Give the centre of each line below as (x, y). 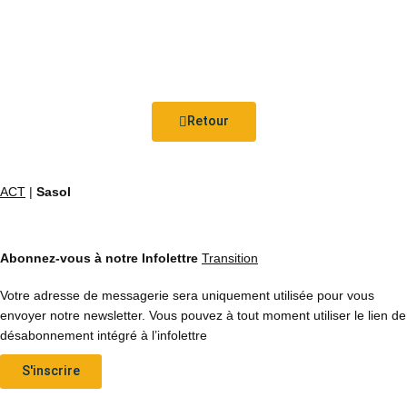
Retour (208, 122)
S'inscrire (51, 371)
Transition (230, 258)
